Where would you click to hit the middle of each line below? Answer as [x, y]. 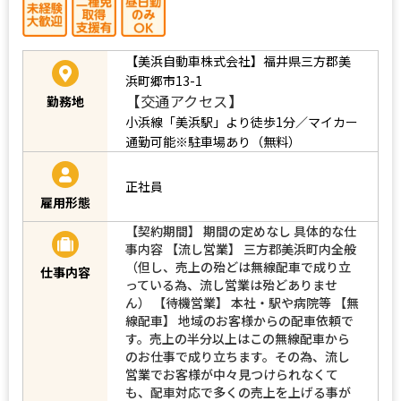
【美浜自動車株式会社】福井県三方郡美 [238, 60]
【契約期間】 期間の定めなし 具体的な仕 [241, 230]
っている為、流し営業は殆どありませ [231, 284]
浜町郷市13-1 [164, 80]
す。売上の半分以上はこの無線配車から [238, 338]
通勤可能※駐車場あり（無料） [213, 141]
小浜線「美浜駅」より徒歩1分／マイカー [242, 121]
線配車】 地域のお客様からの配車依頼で [239, 320]
